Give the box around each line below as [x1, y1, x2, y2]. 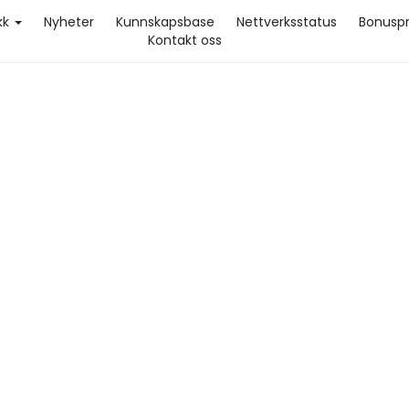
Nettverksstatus [236, 13, 337, 31]
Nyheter [43, 13, 94, 31]
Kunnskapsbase [115, 13, 215, 31]
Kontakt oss [148, 31, 222, 49]
